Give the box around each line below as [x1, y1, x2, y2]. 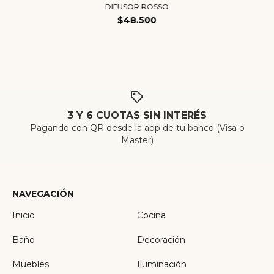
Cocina [137, 209, 166, 221]
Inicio [12, 209, 35, 221]
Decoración [137, 234, 185, 245]
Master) [120, 134, 154, 146]
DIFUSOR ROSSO [105, 2, 169, 11]
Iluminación [137, 258, 187, 270]
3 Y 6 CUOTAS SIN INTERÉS [67, 109, 207, 121]
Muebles [12, 258, 49, 270]
